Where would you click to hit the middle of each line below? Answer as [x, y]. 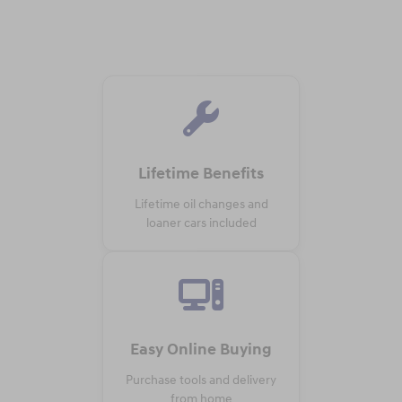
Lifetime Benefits [201, 173]
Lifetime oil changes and [201, 204]
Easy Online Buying [201, 349]
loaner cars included [201, 223]
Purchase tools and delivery [201, 380]
